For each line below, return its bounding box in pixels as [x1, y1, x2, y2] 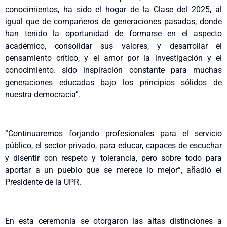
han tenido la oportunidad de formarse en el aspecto [5, 29, 222, 39]
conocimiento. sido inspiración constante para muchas [5, 65, 222, 75]
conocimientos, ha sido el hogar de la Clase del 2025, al [5, 5, 222, 15]
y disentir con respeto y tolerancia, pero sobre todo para [5, 153, 222, 163]
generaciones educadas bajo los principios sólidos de [5, 78, 222, 88]
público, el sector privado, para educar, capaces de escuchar [5, 140, 222, 150]
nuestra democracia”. [5, 90, 81, 100]
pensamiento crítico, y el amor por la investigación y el [5, 53, 222, 63]
